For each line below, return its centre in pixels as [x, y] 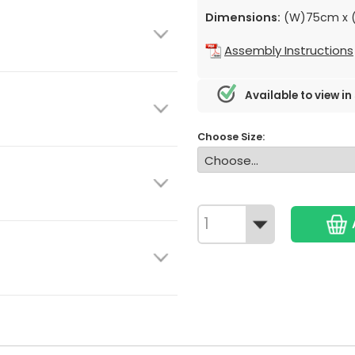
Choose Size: [231, 137]
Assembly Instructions [289, 51]
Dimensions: [243, 17]
